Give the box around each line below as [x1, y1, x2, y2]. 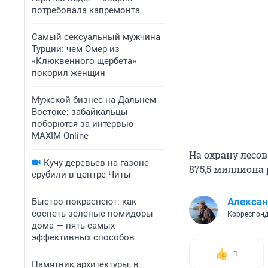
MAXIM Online [32, 130, 89, 141]
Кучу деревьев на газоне [44, 157, 149, 168]
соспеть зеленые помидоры [32, 208, 153, 219]
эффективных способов [32, 232, 135, 243]
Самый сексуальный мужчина [32, 32, 160, 42]
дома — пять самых [32, 220, 115, 231]
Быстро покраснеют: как [32, 196, 136, 207]
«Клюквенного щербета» [32, 56, 136, 66]
